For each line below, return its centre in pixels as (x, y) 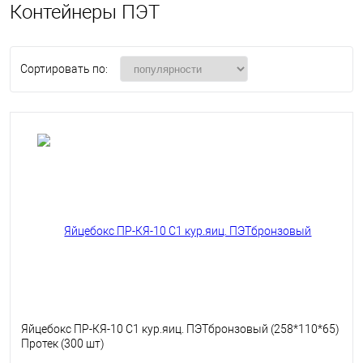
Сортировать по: (64, 68)
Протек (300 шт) (63, 344)
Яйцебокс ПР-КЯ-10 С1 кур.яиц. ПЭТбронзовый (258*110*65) (180, 329)
